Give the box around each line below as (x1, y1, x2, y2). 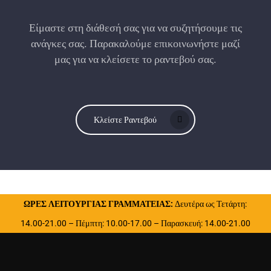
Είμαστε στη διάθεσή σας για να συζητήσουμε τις (28, 21, 242, 34)
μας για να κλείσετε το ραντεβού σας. (54, 53, 217, 66)
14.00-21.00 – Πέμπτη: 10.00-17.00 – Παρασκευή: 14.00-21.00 (20, 218, 250, 228)
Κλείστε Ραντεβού (93, 115, 157, 125)
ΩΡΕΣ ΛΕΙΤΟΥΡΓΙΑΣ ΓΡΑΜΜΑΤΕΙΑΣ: (24, 198, 174, 209)
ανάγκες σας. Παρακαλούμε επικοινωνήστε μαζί (30, 37, 240, 50)
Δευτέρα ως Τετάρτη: (173, 198, 247, 209)
